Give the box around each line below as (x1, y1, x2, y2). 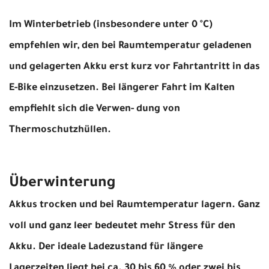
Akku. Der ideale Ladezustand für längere (9, 241, 203, 253)
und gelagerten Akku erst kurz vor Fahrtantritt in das (9, 61, 260, 73)
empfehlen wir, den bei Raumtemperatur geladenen (9, 40, 252, 52)
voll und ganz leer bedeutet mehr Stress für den (9, 220, 235, 232)
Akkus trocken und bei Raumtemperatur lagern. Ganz (9, 199, 260, 211)
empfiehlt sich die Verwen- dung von (9, 103, 180, 115)
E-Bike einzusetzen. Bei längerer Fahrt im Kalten (9, 82, 235, 94)
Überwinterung (9, 175, 116, 192)
